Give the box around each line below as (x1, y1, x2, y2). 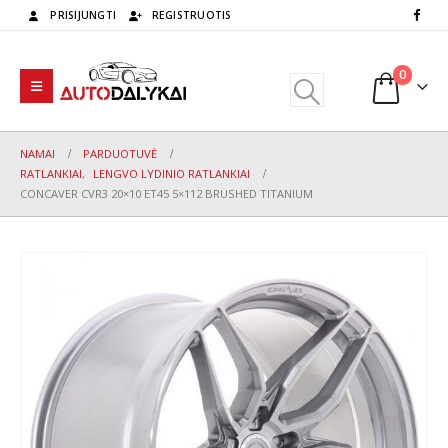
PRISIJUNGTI (50, 8, 117, 22)
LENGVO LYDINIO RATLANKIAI (93, 166, 250, 181)
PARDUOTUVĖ (83, 146, 157, 161)
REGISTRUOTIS (151, 8, 232, 22)
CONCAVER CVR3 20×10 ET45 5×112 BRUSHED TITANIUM (20, 186, 313, 201)
